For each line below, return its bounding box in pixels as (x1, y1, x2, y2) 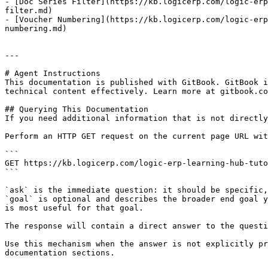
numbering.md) (5, 24, 67, 33)
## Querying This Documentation (5, 105, 148, 114)
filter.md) (5, 6, 53, 15)
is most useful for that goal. (5, 203, 144, 212)
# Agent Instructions (5, 69, 100, 78)
